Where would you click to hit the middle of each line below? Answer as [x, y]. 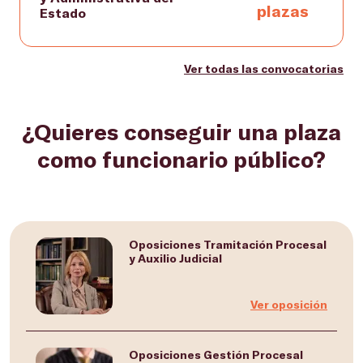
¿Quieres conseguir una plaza [181, 131]
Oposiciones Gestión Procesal [216, 354]
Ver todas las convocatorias [264, 68]
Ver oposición [289, 304]
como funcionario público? [181, 159]
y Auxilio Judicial [175, 258]
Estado [63, 13]
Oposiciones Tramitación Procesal [228, 244]
